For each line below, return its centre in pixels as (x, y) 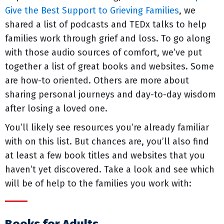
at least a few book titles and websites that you (105, 155)
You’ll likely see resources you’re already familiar (107, 127)
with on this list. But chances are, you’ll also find (107, 141)
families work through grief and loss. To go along (108, 38)
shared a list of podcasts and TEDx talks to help (106, 24)
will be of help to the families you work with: (98, 183)
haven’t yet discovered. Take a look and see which (110, 169)
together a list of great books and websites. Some (109, 66)
